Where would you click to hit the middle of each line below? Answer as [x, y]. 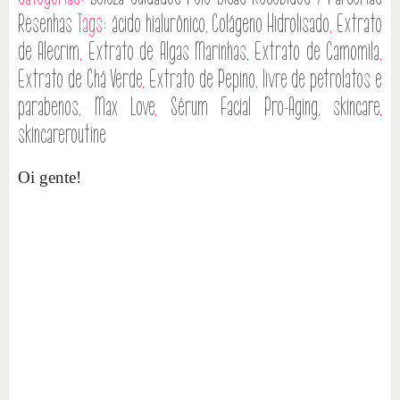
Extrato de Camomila [317, 51]
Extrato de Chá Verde [80, 79]
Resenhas [45, 24]
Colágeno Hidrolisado [271, 24]
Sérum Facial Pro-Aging [244, 107]
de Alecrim [49, 51]
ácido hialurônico [158, 24]
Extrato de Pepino [202, 79]
